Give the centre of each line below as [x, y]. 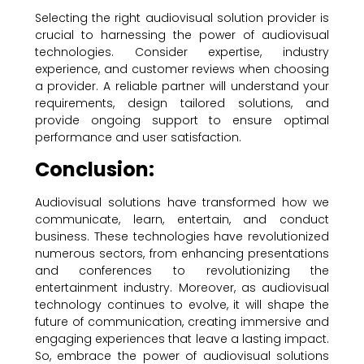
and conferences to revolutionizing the [182, 270]
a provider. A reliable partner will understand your [182, 87]
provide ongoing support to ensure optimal [182, 121]
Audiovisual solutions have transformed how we [182, 202]
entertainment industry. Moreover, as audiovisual [182, 287]
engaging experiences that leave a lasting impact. [182, 338]
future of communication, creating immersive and [182, 321]
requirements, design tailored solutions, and [182, 104]
